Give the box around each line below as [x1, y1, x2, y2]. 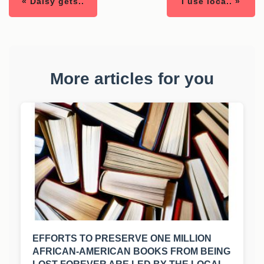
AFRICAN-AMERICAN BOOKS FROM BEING [32, 246, 230, 257]
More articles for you [50, 70, 214, 88]
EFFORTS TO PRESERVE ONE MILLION [32, 233, 212, 244]
